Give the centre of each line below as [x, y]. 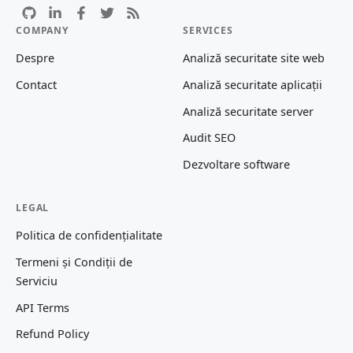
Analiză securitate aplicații [253, 84]
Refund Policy [52, 334]
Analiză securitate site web [254, 58]
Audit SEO [209, 138]
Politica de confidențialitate [89, 236]
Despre [35, 58]
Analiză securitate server [248, 111]
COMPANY [43, 31]
